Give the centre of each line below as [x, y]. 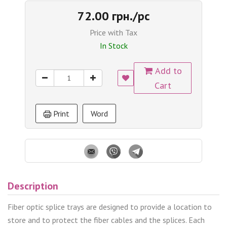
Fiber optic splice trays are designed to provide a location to [110, 206]
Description [33, 186]
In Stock [113, 45]
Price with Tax [113, 32]
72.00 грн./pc [113, 16]
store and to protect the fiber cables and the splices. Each [106, 220]
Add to [167, 70]
